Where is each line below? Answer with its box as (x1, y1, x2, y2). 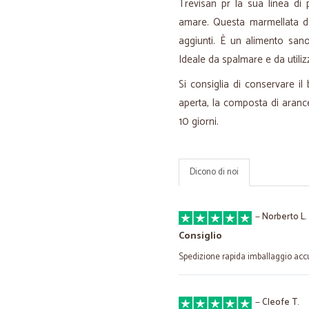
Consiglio (179, 228, 222, 244)
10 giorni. (179, 113, 219, 130)
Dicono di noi (190, 165, 239, 179)
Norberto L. (262, 210, 307, 224)
